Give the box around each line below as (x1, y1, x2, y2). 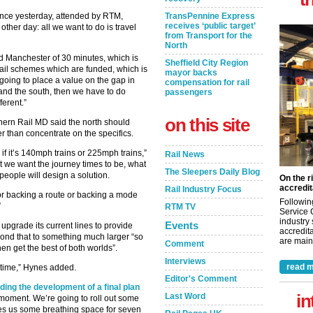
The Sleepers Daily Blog (165, 167, 260, 177)
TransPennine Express (165, 11, 255, 21)
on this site (165, 115, 249, 136)
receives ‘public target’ (165, 21, 256, 31)
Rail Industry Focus (165, 184, 242, 194)
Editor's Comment (165, 274, 237, 284)
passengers (165, 87, 212, 97)
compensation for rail (165, 78, 249, 87)
